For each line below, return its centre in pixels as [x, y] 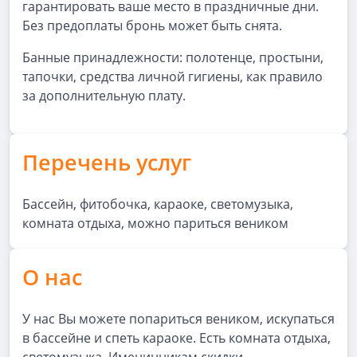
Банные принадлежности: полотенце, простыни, [173, 57]
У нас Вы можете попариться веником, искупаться [178, 319]
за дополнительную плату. [104, 96]
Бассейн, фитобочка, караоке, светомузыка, [158, 204]
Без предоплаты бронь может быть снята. [152, 25]
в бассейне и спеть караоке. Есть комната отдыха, [177, 338]
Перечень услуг [107, 162]
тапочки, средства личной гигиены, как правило [173, 76]
